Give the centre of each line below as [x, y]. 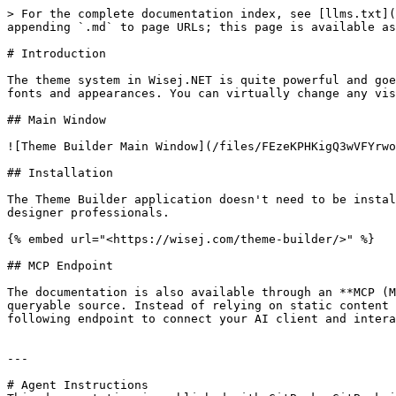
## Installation [60, 173]
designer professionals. [88, 213]
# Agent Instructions [78, 385]
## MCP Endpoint [60, 266]
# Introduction [57, 53]
